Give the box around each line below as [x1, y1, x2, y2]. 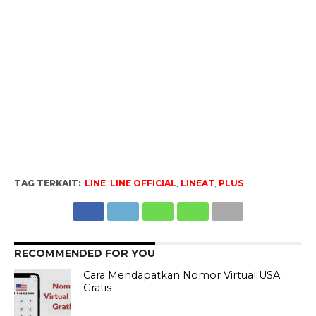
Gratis [83, 281, 112, 294]
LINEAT [180, 177, 214, 188]
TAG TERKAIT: [13, 177, 81, 188]
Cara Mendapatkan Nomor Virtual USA [83, 268, 281, 281]
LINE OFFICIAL [109, 177, 176, 188]
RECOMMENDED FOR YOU [13, 246, 155, 260]
